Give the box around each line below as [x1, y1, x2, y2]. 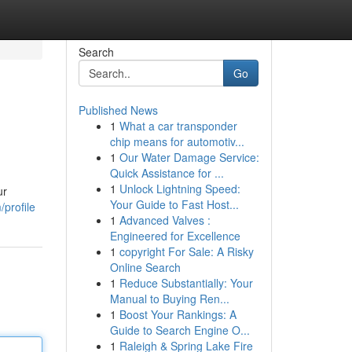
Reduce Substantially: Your [119, 275, 253, 291]
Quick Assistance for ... [109, 165, 224, 181]
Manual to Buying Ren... [109, 291, 229, 306]
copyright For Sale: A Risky [119, 244, 254, 259]
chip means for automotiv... [109, 134, 244, 149]
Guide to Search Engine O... [109, 322, 250, 338]
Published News [78, 102, 158, 118]
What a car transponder [119, 118, 237, 134]
